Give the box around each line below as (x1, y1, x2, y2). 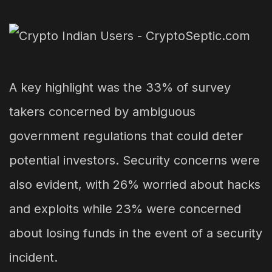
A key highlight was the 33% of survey (9, 80, 231, 95)
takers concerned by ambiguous (9, 104, 195, 120)
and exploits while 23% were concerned (9, 202, 241, 217)
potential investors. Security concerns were (9, 153, 260, 168)
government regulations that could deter (9, 129, 243, 144)
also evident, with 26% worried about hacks (9, 177, 260, 192)
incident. (9, 250, 58, 265)
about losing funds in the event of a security (9, 226, 262, 241)
